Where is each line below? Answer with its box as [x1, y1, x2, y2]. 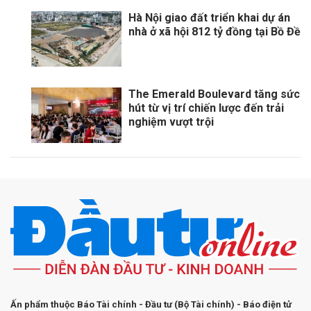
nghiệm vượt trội [128, 115, 214, 129]
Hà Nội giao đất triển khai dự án [128, 11, 290, 25]
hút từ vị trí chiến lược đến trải [128, 101, 284, 115]
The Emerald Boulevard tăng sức [128, 87, 300, 101]
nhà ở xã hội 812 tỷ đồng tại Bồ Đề [128, 25, 301, 39]
